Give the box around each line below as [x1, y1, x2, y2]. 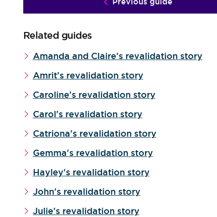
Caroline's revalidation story [32, 89, 155, 100]
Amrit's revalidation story [32, 70, 143, 81]
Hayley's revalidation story [32, 167, 150, 178]
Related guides [23, 29, 92, 42]
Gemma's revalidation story [32, 147, 153, 158]
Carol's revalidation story [32, 108, 142, 120]
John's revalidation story [32, 186, 140, 197]
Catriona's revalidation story [32, 128, 156, 139]
